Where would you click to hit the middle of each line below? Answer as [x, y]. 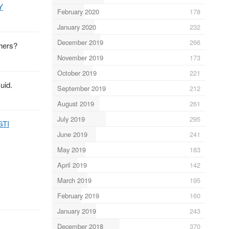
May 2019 [71, 149]
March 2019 [74, 180]
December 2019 [80, 42]
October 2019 [77, 73]
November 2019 [80, 57]
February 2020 [78, 11]
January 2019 [76, 211]
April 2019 [72, 165]
